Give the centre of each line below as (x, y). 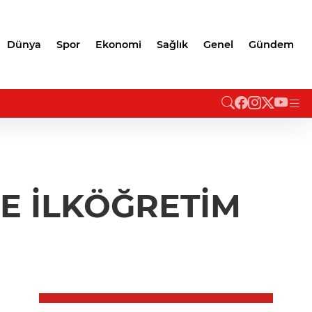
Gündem (271, 45)
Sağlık (172, 45)
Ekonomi (118, 45)
